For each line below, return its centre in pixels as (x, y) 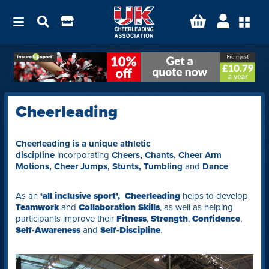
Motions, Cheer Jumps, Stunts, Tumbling (100, 167)
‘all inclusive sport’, (81, 196)
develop (232, 196)
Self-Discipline (130, 230)
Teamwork (37, 207)
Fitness (131, 219)
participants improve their (66, 219)
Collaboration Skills (119, 207)
